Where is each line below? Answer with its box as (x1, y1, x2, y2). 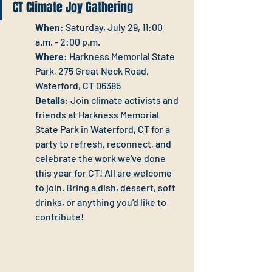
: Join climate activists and (65, 94, 180, 106)
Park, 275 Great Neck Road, (35, 65, 151, 77)
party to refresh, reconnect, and (35, 138, 173, 150)
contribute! (35, 211, 86, 223)
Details (35, 94, 65, 106)
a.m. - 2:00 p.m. (35, 36, 100, 48)
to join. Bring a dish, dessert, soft (35, 182, 177, 194)
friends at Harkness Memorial (35, 109, 161, 121)
